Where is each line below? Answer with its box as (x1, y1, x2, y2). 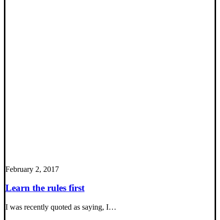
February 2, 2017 (5, 165, 59, 173)
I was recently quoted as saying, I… (5, 203, 116, 212)
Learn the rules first (5, 183, 84, 193)
